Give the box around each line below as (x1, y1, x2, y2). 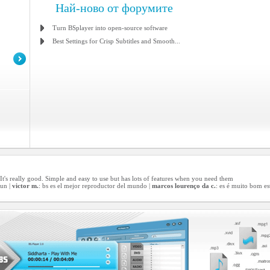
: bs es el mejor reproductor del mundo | (39, 182, 152, 189)
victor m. (12, 182, 39, 189)
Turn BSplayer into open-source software (52, 24, 168, 31)
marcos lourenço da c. (152, 182, 216, 189)
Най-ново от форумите (55, 1, 173, 14)
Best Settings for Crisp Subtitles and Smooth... (52, 37, 180, 45)
